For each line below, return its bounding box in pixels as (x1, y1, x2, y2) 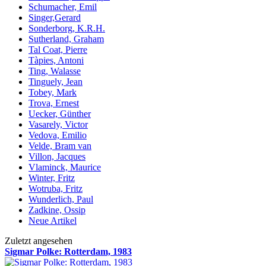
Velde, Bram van (28, 140, 91, 151)
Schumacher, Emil (28, 1, 97, 12)
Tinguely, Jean (28, 76, 83, 87)
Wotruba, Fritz (28, 183, 83, 194)
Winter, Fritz (28, 172, 75, 183)
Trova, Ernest (28, 97, 79, 108)
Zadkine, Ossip (28, 204, 85, 215)
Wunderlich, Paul (28, 194, 93, 204)
